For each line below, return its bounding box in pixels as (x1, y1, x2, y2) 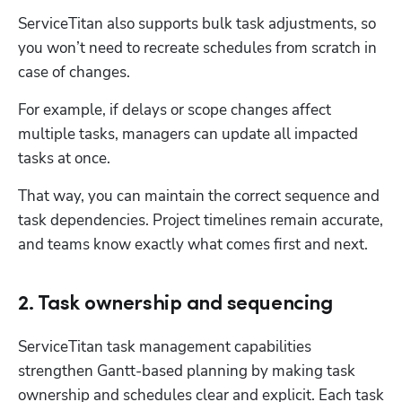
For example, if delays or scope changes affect (18, 99, 331, 120)
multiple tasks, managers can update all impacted (18, 123, 358, 144)
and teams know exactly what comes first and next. (18, 233, 368, 255)
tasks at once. (18, 147, 114, 169)
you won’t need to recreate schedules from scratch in (18, 37, 377, 58)
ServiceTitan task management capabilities (18, 336, 311, 357)
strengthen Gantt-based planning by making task (18, 360, 355, 381)
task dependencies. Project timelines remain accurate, (18, 209, 383, 231)
